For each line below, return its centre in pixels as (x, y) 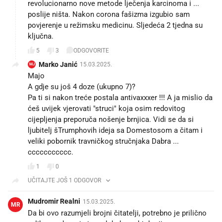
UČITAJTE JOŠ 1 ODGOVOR (64, 180)
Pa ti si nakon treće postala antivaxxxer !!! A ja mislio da (120, 97)
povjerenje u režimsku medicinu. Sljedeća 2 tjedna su (115, 25)
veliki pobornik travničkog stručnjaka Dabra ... (103, 141)
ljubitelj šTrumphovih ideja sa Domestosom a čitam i (115, 130)
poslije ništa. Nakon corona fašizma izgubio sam (109, 14)
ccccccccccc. (51, 152)
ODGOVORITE (91, 51)
